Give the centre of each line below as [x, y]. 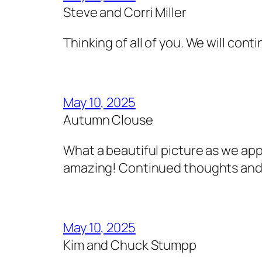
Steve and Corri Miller [125, 12]
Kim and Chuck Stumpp [130, 245]
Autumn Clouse [108, 120]
